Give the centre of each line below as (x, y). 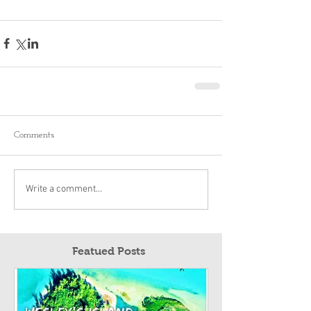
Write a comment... (64, 190)
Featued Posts (110, 251)
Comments (34, 135)
